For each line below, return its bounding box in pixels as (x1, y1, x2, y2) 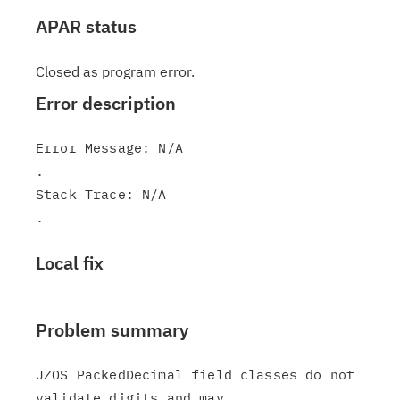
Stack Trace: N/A (36, 186, 167, 203)
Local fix (36, 251, 104, 275)
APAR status (36, 14, 137, 38)
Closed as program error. (36, 62, 195, 80)
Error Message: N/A (36, 139, 183, 156)
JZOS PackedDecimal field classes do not (36, 366, 355, 383)
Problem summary (36, 318, 188, 342)
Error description (36, 91, 176, 115)
